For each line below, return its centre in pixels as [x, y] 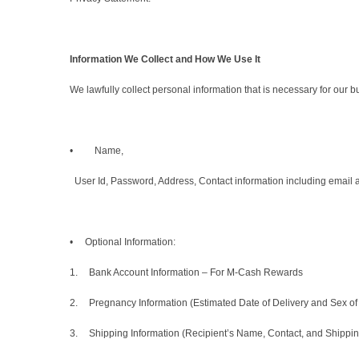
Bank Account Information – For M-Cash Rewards [196, 273]
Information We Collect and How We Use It [165, 60]
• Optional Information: [124, 242]
